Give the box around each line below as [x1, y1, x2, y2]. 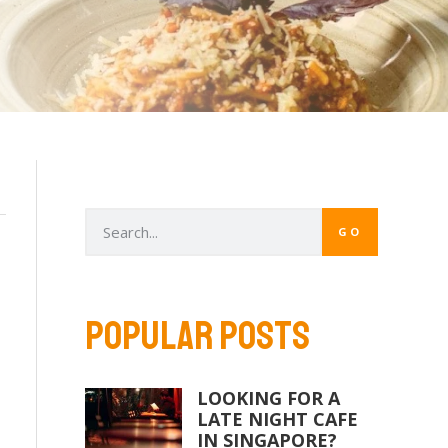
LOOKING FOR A [196, 386, 340, 410]
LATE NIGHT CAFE [196, 407, 358, 431]
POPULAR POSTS [85, 311, 310, 361]
